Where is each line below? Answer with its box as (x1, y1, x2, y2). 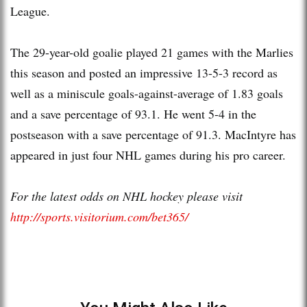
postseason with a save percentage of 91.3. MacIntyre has (10, 125, 296, 143)
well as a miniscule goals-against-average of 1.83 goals (10, 84, 283, 101)
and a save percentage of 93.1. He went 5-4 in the (10, 105, 256, 122)
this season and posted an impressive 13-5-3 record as (10, 64, 278, 81)
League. (10, 2, 50, 19)
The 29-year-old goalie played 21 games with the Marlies (10, 43, 293, 60)
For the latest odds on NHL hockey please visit (10, 187, 243, 204)
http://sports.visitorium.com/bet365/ (10, 208, 188, 225)
